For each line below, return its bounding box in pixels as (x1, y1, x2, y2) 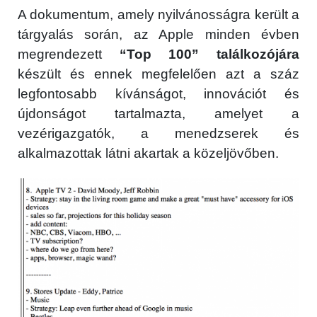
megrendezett (18, 47, 120, 62)
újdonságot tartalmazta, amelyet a (18, 106, 299, 122)
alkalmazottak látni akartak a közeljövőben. (18, 146, 279, 161)
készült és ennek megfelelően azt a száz (18, 67, 299, 82)
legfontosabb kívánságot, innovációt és (18, 86, 299, 102)
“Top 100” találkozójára (119, 47, 300, 62)
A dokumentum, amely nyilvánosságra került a (18, 7, 299, 23)
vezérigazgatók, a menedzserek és (18, 126, 299, 142)
